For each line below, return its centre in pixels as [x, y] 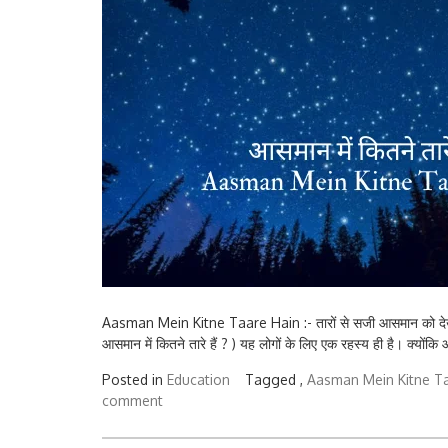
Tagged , [276, 379]
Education [198, 379]
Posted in [134, 379]
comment [132, 400]
